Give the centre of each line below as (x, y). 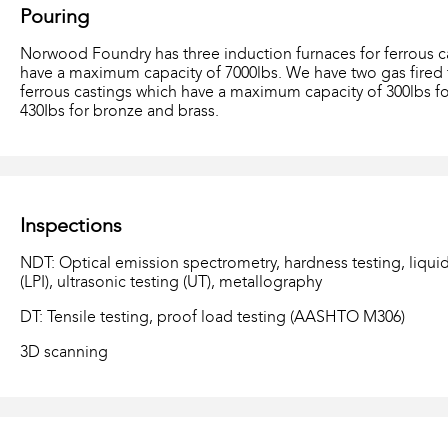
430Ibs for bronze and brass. (119, 111)
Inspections (71, 224)
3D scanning (64, 352)
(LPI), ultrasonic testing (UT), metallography (171, 282)
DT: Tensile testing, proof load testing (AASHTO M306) (212, 317)
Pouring (54, 15)
